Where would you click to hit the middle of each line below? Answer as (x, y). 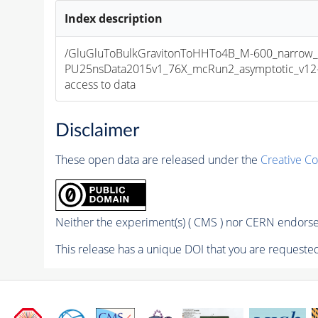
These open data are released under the (158, 160)
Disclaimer (97, 131)
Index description (114, 18)
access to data (100, 84)
